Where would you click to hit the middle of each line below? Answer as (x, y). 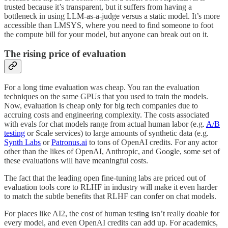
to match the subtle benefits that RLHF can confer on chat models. (110, 196)
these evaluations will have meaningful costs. (76, 160)
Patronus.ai (69, 142)
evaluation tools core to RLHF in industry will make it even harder (111, 187)
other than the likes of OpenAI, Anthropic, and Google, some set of (112, 151)
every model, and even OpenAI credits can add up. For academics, (111, 222)
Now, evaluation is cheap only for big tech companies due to (101, 105)
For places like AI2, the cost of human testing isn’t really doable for (112, 213)
